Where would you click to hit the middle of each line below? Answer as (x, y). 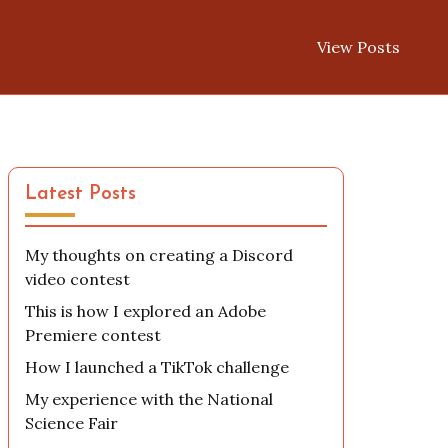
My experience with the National (149, 399)
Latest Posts (81, 194)
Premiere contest (93, 335)
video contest (78, 279)
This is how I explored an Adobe (146, 311)
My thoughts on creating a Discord (159, 255)
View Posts (358, 47)
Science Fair (72, 423)
